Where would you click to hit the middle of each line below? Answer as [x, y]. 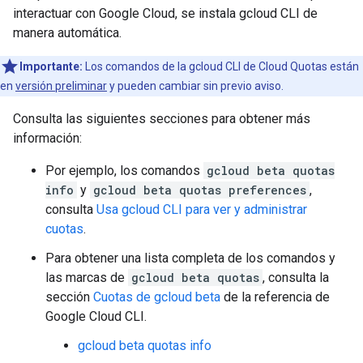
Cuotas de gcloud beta [157, 297]
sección [69, 297]
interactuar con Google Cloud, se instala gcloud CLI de [165, 13]
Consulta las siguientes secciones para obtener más [162, 119]
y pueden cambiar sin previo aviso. [195, 86]
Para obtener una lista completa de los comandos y [190, 258]
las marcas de [87, 278]
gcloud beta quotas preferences [200, 190]
